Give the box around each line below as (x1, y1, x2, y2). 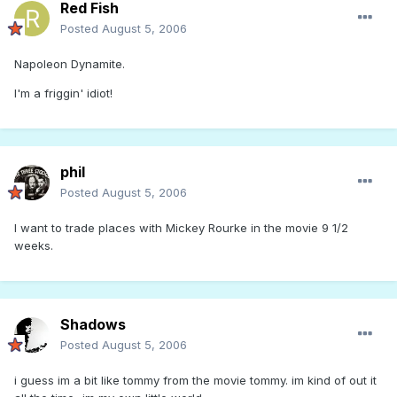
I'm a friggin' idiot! (14, 86, 113, 101)
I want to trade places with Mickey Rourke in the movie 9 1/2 (14, 221, 348, 236)
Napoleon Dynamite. (14, 57, 125, 72)
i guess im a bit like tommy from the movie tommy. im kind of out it (14, 373, 377, 388)
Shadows (60, 315, 126, 334)
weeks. (14, 238, 53, 253)
